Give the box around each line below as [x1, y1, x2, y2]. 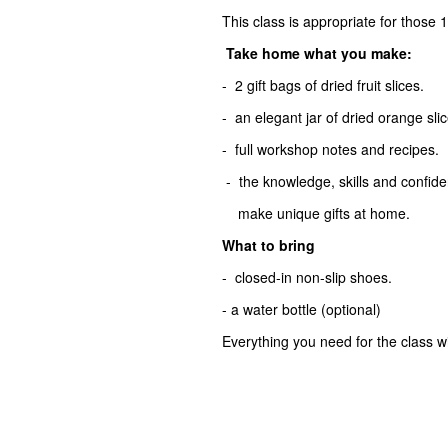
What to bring [222, 234, 315, 255]
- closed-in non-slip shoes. [222, 266, 392, 287]
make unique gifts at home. [222, 202, 410, 223]
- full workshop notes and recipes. [222, 138, 439, 159]
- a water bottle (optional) [222, 298, 381, 319]
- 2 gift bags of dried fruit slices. [222, 74, 424, 95]
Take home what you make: [226, 42, 412, 63]
